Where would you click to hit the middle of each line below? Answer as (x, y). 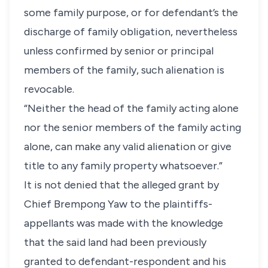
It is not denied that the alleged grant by (121, 185)
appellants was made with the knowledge (124, 223)
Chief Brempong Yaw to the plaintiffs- (118, 204)
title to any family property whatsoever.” (123, 166)
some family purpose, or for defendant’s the (131, 13)
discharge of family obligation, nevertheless (131, 32)
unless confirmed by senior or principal (119, 51)
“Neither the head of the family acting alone (131, 108)
